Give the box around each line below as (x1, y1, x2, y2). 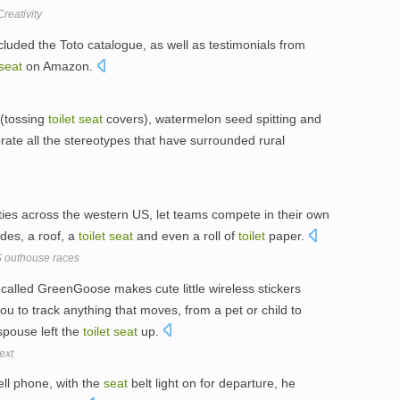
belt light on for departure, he (128, 376, 296, 391)
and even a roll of (133, 228, 238, 243)
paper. (265, 228, 308, 243)
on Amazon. (22, 59, 96, 74)
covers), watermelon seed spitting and (103, 111, 321, 126)
